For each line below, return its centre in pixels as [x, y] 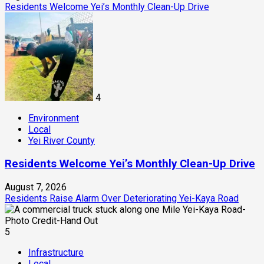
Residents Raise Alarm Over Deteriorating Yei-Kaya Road [122, 198]
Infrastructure [56, 252]
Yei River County [62, 141]
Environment [54, 118]
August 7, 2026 [36, 187]
